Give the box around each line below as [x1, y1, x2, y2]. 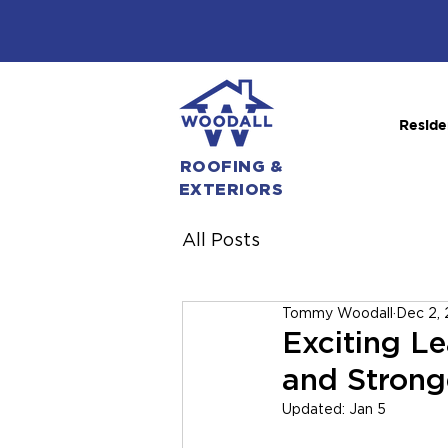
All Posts [182, 231, 260, 250]
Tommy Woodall [282, 306, 393, 321]
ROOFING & [179, 159, 283, 175]
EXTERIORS [178, 182, 284, 198]
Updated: [282, 403, 349, 417]
